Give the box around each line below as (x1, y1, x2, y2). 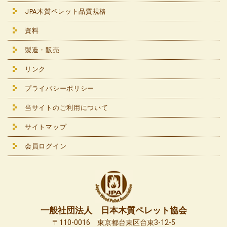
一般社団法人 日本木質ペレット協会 (40, 205, 187, 216)
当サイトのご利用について (25, 104, 108, 112)
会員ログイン (25, 142, 67, 150)
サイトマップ (25, 123, 67, 131)
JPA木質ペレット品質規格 (25, 8, 107, 16)
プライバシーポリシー (25, 85, 94, 93)
